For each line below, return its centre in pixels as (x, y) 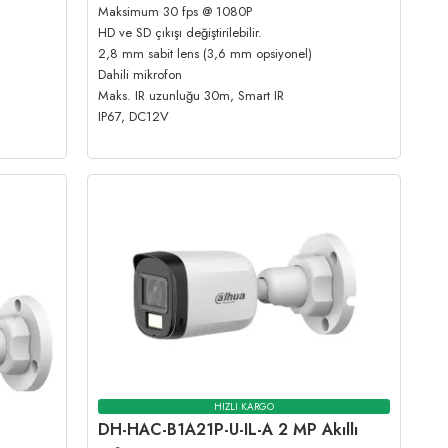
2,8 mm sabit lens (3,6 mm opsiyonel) (205, 54)
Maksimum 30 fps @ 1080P (175, 12)
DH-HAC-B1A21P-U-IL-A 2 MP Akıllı (228, 429)
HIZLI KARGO (244, 406)
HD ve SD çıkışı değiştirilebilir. (180, 33)
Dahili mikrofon (140, 75)
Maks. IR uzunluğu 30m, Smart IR (191, 96)
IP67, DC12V (134, 117)
